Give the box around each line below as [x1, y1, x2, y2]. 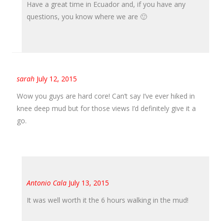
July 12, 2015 [37, 74, 77, 83]
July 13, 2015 [69, 178, 109, 187]
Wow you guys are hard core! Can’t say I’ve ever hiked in [17, 91, 195, 101]
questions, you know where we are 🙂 [27, 11, 147, 21]
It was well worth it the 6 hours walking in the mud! [27, 195, 188, 205]
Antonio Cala [27, 178, 67, 187]
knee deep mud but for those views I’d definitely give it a [17, 103, 196, 113]
